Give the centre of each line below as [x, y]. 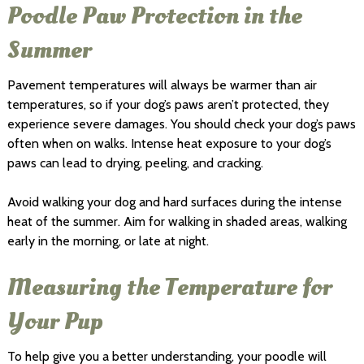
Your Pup [57, 321]
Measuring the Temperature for [169, 287]
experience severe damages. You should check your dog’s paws [181, 123]
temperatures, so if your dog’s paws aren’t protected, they [168, 104]
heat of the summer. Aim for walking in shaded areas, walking [177, 221]
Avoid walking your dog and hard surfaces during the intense [174, 201]
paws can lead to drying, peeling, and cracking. [136, 162]
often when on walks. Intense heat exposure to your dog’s [169, 143]
